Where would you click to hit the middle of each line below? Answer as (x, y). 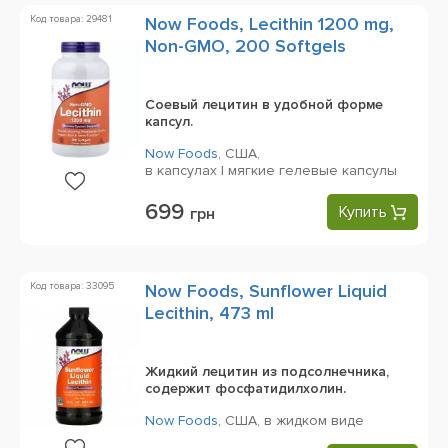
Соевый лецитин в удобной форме (264, 104)
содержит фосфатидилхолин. (245, 388)
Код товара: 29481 (71, 19)
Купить (363, 212)
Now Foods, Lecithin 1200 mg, (269, 24)
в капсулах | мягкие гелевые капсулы (271, 170)
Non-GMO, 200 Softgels (245, 46)
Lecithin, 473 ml (209, 313)
